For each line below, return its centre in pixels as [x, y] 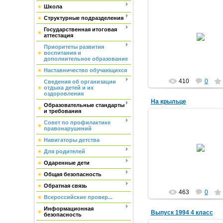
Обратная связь [65, 186]
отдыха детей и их [68, 88]
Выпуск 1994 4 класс [182, 212]
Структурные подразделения [83, 18]
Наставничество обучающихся [85, 70]
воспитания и [62, 53]
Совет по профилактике [77, 122]
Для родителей [64, 151]
